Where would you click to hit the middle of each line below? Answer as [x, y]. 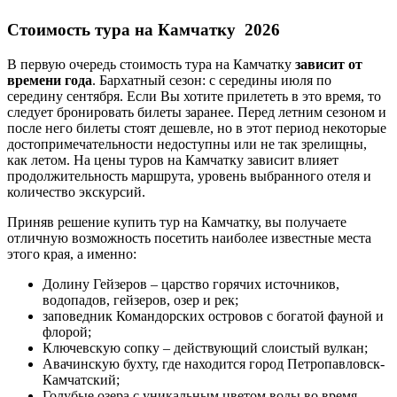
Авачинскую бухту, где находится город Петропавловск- [214, 363]
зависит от [329, 64]
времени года [50, 80]
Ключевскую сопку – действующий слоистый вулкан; [205, 347]
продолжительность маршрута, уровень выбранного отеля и [189, 175]
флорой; [67, 331]
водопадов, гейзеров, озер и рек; [140, 300]
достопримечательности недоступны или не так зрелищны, [187, 144]
